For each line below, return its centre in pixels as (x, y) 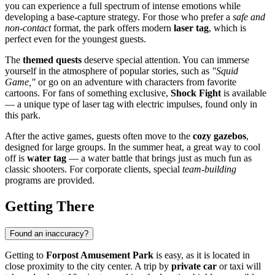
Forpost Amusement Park (100, 255)
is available (244, 93)
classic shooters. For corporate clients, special (94, 169)
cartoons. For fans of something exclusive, (88, 93)
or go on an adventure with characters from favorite (136, 82)
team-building (209, 169)
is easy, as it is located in (202, 255)
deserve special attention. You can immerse (165, 60)
